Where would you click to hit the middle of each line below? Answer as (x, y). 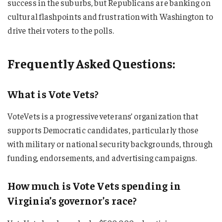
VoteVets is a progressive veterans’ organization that (103, 116)
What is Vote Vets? (53, 94)
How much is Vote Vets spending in (94, 186)
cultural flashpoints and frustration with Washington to (110, 16)
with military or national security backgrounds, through (110, 144)
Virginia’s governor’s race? (72, 201)
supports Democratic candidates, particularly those (103, 130)
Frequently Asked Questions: (91, 63)
